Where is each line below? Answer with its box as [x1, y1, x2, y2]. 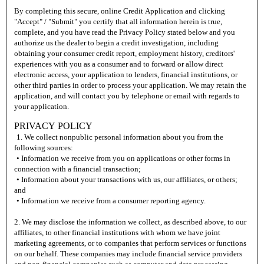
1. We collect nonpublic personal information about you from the [16, 133, 223, 142]
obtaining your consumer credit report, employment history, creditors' [14, 49, 235, 58]
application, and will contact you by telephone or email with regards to [14, 91, 240, 101]
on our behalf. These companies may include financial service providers [14, 249, 242, 259]
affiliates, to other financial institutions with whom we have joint [14, 228, 220, 237]
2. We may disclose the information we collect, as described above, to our [14, 217, 246, 227]
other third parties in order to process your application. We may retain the [14, 81, 246, 90]
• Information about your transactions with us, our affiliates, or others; [16, 175, 237, 184]
